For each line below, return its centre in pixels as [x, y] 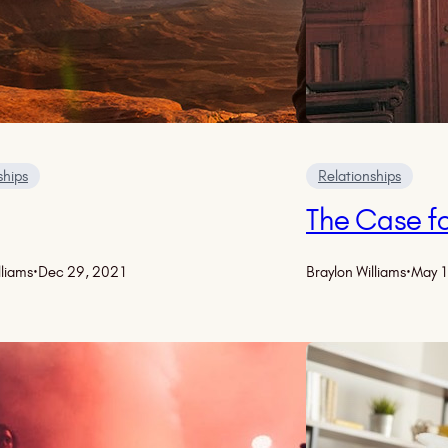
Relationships [359, 175]
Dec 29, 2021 [83, 272]
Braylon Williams [356, 272]
